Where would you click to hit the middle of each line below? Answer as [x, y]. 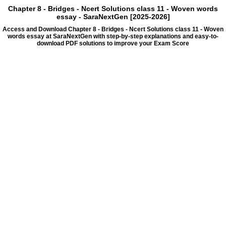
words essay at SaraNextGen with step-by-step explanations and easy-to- [113, 37]
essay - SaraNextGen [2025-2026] [113, 17]
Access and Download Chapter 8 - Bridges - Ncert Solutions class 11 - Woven [113, 30]
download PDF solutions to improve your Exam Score [113, 44]
